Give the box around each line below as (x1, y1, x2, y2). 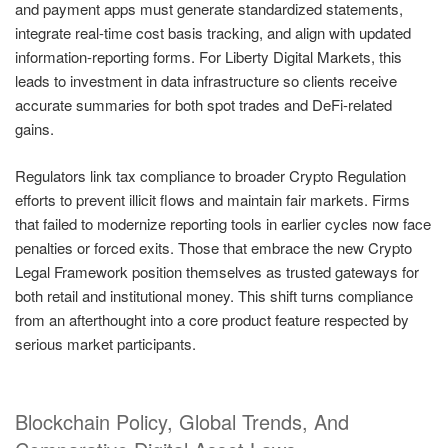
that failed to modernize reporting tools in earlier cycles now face (15, 212, 431, 234)
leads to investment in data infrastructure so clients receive (15, 70, 397, 92)
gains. (15, 118, 54, 140)
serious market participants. (15, 332, 196, 354)
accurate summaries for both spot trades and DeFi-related (15, 94, 392, 116)
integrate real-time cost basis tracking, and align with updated (15, 22, 411, 44)
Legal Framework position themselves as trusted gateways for (15, 260, 419, 282)
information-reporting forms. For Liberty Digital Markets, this (15, 46, 402, 68)
